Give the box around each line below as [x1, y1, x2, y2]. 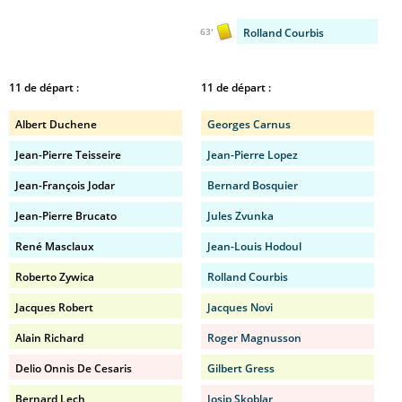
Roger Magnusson [207, 330, 301, 345]
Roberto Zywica [15, 269, 94, 284]
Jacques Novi [207, 300, 273, 315]
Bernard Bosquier [207, 178, 298, 193]
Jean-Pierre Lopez [207, 147, 298, 162]
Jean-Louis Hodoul [207, 239, 301, 254]
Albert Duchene [15, 117, 97, 132]
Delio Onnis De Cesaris [15, 361, 132, 376]
